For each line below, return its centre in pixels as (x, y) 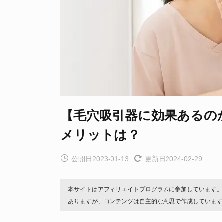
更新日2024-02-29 (173, 159)
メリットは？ (100, 135)
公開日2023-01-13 (100, 159)
